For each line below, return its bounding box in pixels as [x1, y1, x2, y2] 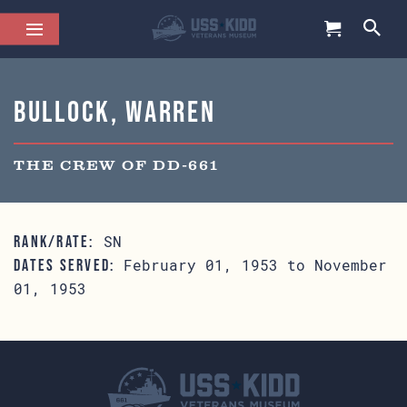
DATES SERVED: [14, 256, 115, 274]
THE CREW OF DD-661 [14, 157, 219, 175]
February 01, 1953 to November [114, 255, 388, 274]
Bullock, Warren [14, 94, 216, 128]
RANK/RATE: [14, 233, 94, 251]
